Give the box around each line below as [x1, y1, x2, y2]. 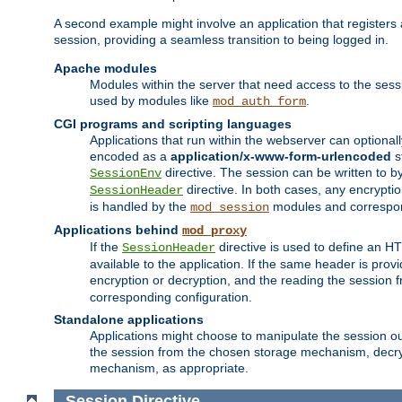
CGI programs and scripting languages [54, 116, 292, 131]
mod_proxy [182, 223, 247, 238]
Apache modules [54, 60, 157, 75]
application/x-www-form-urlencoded [170, 148, 391, 163]
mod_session [190, 199, 269, 214]
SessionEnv [90, 165, 162, 180]
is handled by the [90, 198, 190, 214]
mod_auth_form [213, 93, 306, 109]
